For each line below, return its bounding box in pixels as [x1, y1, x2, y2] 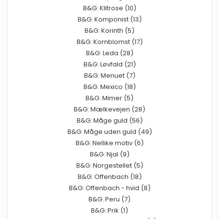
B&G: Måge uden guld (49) [67, 127, 152, 136]
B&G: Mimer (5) [86, 93, 133, 103]
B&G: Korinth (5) [85, 25, 134, 35]
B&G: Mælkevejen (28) [74, 104, 145, 114]
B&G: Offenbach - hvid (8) [68, 183, 151, 193]
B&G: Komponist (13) [77, 14, 142, 24]
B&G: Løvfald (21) [83, 59, 136, 69]
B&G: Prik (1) [91, 205, 128, 215]
